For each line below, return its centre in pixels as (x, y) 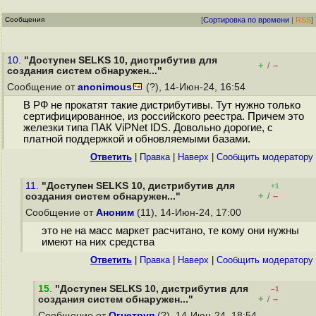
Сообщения (25, 19)
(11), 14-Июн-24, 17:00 (189, 213)
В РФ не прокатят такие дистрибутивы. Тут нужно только (162, 105)
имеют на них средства (98, 242)
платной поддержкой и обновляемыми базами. (136, 139)
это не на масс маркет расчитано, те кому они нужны (170, 231)
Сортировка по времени (246, 20)
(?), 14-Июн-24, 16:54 (196, 87)
